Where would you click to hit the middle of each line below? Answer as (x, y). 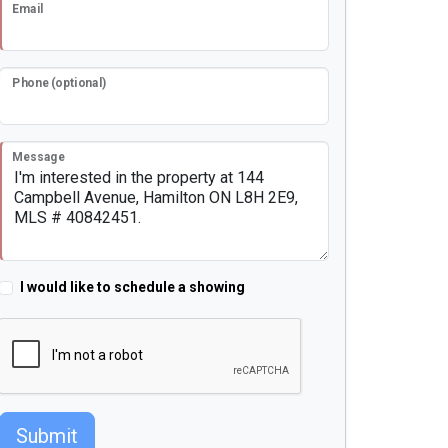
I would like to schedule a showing (132, 287)
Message (38, 157)
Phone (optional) (59, 83)
